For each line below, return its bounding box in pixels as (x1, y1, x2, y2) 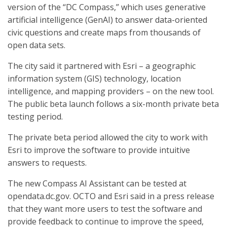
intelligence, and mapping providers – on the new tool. (8, 86, 214, 97)
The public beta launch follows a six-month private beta (8, 98, 219, 109)
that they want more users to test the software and (8, 203, 202, 214)
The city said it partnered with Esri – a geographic (8, 60, 196, 71)
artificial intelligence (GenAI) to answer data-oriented (8, 14, 207, 25)
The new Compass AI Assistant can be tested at (8, 178, 186, 189)
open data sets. (8, 40, 65, 51)
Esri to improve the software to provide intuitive (8, 144, 190, 156)
